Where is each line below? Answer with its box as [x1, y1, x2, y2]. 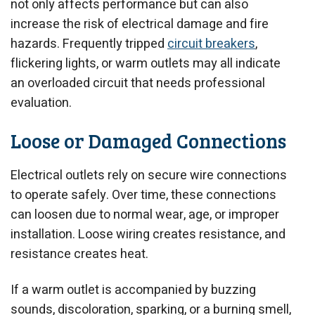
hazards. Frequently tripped [11, 34, 167, 53]
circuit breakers [167, 34, 255, 53]
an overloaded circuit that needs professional [11, 74, 265, 93]
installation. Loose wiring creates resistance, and [11, 224, 285, 244]
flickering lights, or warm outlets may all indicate [11, 54, 281, 73]
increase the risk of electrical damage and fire [11, 15, 269, 34]
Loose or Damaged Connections [11, 127, 286, 155]
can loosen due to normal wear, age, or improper [11, 205, 279, 224]
